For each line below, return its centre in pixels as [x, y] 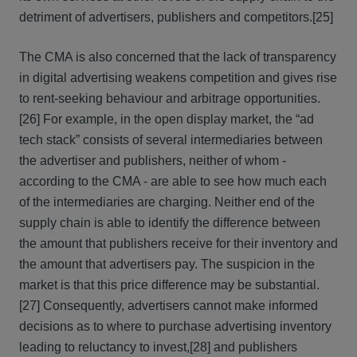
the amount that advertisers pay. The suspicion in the [167, 264]
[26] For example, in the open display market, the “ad [167, 119]
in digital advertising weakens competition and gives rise [178, 78]
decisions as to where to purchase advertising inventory [175, 326]
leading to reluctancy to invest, [104, 347]
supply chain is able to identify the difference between [170, 223]
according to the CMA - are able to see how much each [173, 181]
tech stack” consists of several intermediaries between [171, 140]
